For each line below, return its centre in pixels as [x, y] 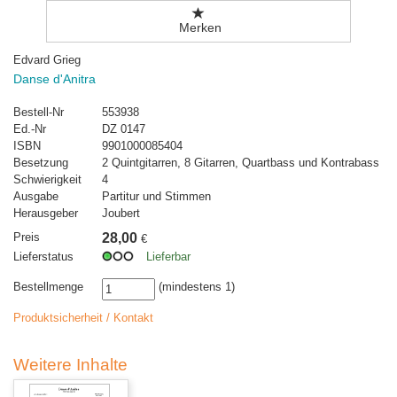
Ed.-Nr [30, 129]
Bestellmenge [48, 287]
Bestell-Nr [39, 112]
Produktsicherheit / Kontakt [83, 318]
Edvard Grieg [47, 60]
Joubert [121, 213]
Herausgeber [46, 213]
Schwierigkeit [47, 179]
